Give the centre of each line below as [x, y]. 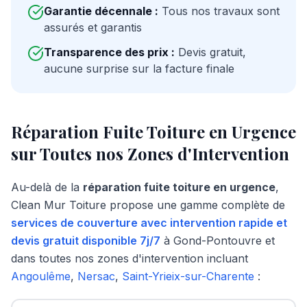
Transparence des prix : [109, 52]
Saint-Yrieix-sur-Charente [188, 276]
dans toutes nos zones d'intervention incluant [130, 258]
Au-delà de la [47, 187]
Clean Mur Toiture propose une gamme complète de [148, 205]
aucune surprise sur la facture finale [139, 69]
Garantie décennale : [101, 11]
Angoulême [41, 276]
